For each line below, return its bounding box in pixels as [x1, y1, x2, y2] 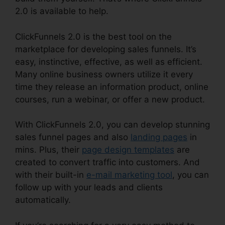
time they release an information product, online [15, 81, 208, 92]
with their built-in [15, 170, 86, 180]
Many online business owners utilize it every [15, 69, 193, 79]
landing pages [131, 132, 187, 143]
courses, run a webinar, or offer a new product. [15, 94, 205, 104]
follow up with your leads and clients [15, 182, 163, 193]
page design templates [82, 145, 174, 155]
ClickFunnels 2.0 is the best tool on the [15, 31, 172, 42]
